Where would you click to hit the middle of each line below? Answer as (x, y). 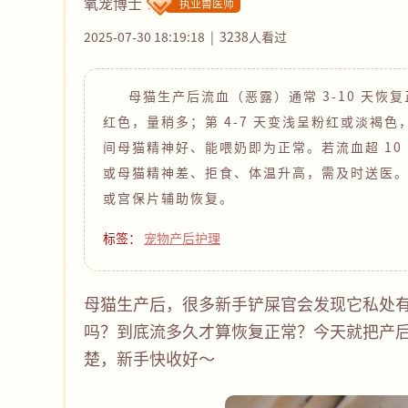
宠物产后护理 (182, 238)
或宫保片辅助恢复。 (168, 198)
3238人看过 (253, 37)
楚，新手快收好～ (153, 358)
